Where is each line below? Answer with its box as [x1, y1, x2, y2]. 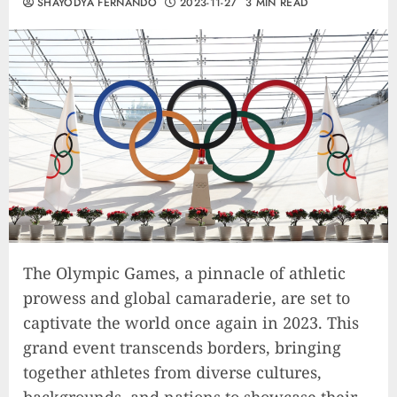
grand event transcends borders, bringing [23, 337, 341, 359]
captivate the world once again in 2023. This [23, 312, 359, 334]
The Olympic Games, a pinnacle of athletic [23, 262, 346, 284]
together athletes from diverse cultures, [23, 362, 322, 384]
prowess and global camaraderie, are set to [23, 287, 350, 309]
